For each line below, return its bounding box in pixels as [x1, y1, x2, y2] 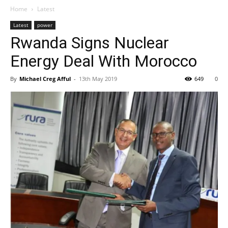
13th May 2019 [79, 75, 117, 82]
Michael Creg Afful [19, 75, 71, 82]
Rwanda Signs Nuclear [10, 33, 169, 52]
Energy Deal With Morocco [10, 51, 197, 71]
